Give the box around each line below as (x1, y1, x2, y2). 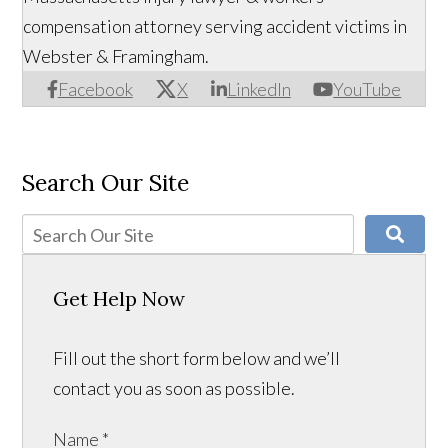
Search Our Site (22, 168, 190, 198)
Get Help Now (53, 286, 186, 312)
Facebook (57, 78, 133, 101)
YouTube (333, 78, 402, 101)
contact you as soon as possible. (53, 377, 296, 400)
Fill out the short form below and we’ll (53, 347, 341, 370)
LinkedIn (226, 78, 291, 101)
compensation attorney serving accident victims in (23, 15, 408, 38)
